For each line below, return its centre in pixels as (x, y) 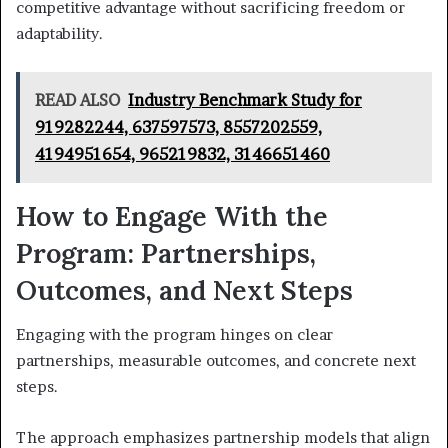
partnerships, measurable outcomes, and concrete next (216, 361)
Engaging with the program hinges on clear (174, 335)
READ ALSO (77, 99)
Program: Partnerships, (166, 252)
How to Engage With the (172, 215)
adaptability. (59, 33)
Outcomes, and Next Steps (184, 289)
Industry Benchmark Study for (245, 99)
